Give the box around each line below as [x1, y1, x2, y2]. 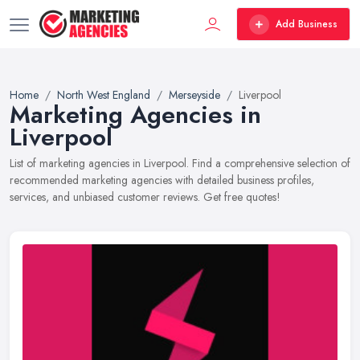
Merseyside [169, 87, 220, 103]
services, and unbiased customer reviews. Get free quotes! [10, 189, 280, 205]
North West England [57, 87, 150, 103]
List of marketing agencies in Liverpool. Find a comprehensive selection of [10, 155, 350, 171]
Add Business [276, 17, 337, 31]
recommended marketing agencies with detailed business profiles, [10, 172, 314, 188]
